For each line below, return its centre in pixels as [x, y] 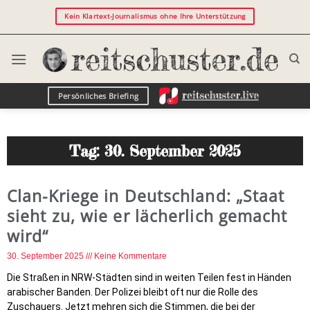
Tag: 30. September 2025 [155, 151]
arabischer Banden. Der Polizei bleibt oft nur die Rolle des [133, 292]
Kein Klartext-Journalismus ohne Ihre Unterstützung [155, 16]
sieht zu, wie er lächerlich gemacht [147, 216]
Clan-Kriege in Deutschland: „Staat [146, 196]
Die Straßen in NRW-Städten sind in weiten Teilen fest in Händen [149, 277]
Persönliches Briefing [98, 95]
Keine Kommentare [130, 256]
